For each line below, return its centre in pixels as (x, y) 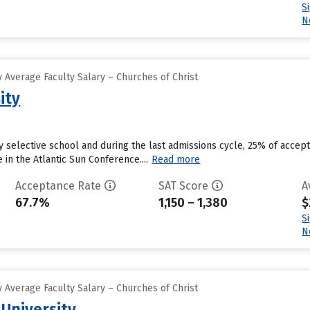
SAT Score (183, 186)
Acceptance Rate (58, 186)
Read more (176, 159)
